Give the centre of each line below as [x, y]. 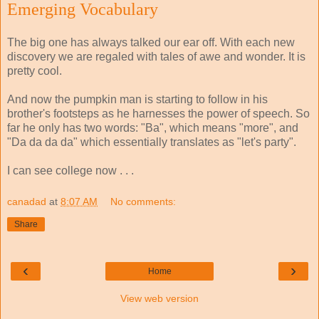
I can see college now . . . [70, 171]
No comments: [143, 201]
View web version [159, 298]
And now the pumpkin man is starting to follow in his [137, 100]
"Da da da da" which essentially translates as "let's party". [152, 142]
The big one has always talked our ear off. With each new [151, 43]
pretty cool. [35, 71]
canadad [27, 201]
